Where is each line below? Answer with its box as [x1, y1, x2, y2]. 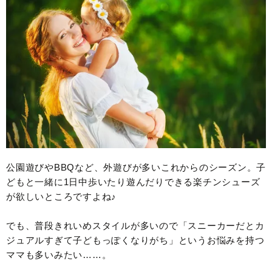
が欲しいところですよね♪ [6, 191, 117, 202]
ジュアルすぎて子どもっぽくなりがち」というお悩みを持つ [6, 234, 265, 245]
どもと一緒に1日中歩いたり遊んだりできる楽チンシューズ [6, 176, 260, 187]
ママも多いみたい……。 [6, 249, 112, 260]
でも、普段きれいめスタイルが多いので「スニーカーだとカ [6, 220, 265, 231]
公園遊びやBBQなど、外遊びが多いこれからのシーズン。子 [6, 161, 266, 172]
